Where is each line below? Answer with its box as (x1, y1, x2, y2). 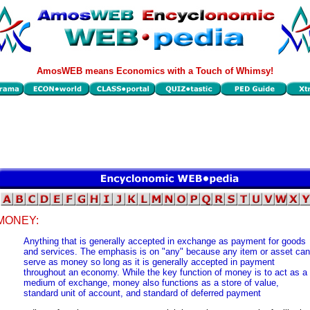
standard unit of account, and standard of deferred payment (24, 288, 261, 299)
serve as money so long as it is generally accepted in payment (24, 257, 275, 268)
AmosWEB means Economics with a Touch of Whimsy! (37, 66, 273, 76)
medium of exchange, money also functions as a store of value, (24, 277, 279, 289)
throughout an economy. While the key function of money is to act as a (24, 267, 307, 278)
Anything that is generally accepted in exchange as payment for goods (24, 236, 306, 247)
